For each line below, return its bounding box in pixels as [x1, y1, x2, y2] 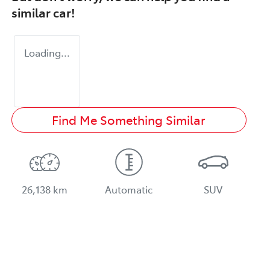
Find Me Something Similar [52, 111, 206, 128]
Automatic [105, 182, 153, 196]
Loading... [24, 45, 70, 59]
